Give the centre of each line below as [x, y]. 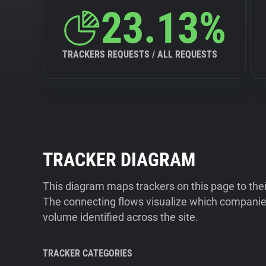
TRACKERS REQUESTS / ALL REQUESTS [140, 54]
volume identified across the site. [121, 217]
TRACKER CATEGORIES [88, 253]
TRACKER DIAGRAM [119, 160]
